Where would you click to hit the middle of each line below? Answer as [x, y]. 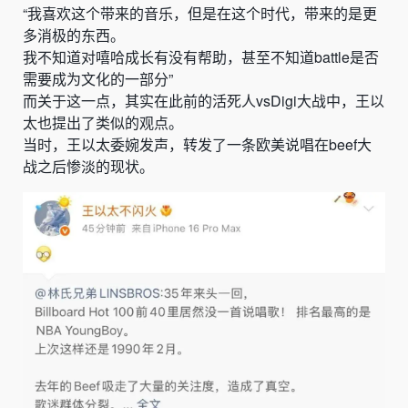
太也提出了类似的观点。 [103, 123]
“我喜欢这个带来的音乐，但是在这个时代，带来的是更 [200, 14]
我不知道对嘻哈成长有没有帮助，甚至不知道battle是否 [201, 57]
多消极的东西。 [74, 36]
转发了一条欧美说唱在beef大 [277, 145]
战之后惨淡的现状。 [88, 167]
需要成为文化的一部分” [98, 79]
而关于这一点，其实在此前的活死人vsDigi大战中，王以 [204, 101]
